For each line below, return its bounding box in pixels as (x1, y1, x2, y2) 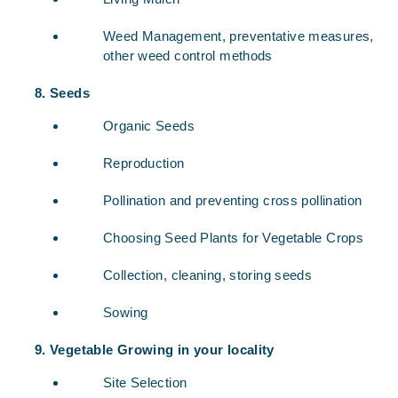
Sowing (103, 305, 148, 320)
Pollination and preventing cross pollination (103, 193, 362, 208)
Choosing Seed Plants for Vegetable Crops (103, 230, 363, 245)
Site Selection (103, 375, 187, 390)
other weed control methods (103, 48, 273, 63)
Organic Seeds (103, 118, 195, 133)
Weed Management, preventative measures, (103, 28, 374, 44)
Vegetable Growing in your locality (50, 342, 275, 357)
